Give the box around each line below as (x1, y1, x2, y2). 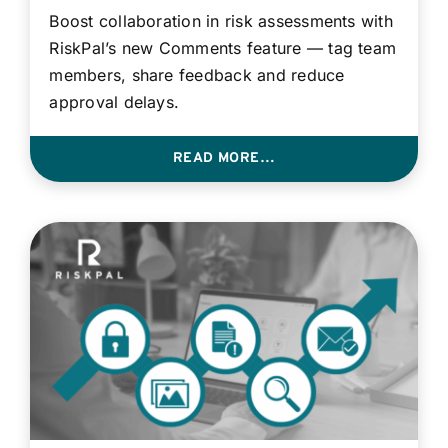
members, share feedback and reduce (49, 64, 345, 85)
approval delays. (49, 91, 180, 112)
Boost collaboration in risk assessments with (49, 10, 393, 31)
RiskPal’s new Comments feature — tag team (49, 37, 397, 58)
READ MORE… (172, 149, 276, 167)
